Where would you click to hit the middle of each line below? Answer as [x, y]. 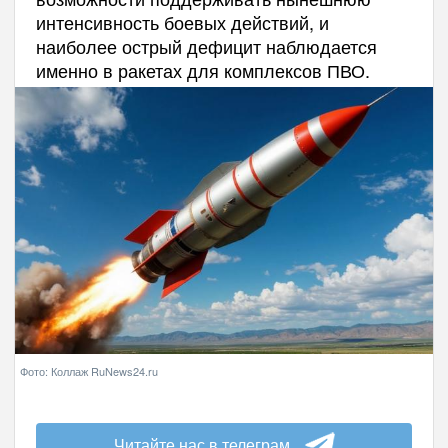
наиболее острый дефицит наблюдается [206, 46]
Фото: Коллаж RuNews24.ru [89, 371]
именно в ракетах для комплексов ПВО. [202, 70]
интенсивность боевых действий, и [182, 22]
